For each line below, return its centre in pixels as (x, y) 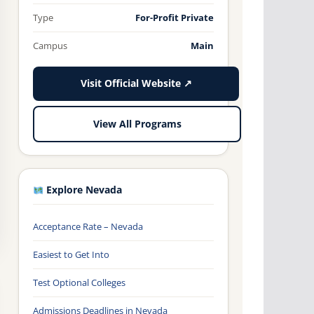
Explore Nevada (83, 190)
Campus (50, 46)
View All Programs (137, 124)
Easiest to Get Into (71, 255)
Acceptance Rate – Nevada (88, 227)
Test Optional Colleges (79, 283)
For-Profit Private (175, 18)
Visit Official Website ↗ (136, 84)
